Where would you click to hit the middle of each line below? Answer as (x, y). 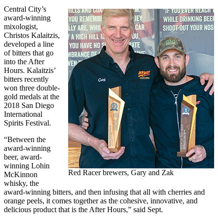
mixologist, (21, 26)
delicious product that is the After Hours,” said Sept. (83, 209)
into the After (24, 61)
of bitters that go (29, 53)
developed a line (29, 44)
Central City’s (25, 9)
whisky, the (21, 183)
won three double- (32, 88)
